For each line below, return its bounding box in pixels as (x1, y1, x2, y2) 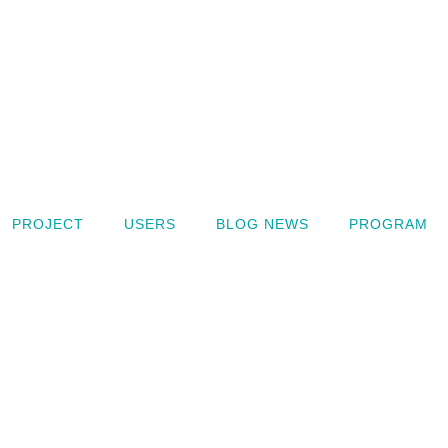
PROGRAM (349, 216, 429, 232)
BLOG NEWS (216, 216, 310, 232)
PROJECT (12, 216, 85, 232)
